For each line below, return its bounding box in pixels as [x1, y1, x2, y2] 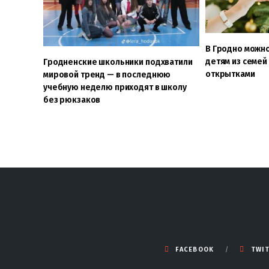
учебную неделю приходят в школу [43, 82, 187, 92]
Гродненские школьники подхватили [43, 56, 193, 67]
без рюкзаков [43, 94, 104, 105]
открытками [205, 68, 255, 79]
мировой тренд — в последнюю [43, 69, 171, 80]
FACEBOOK [175, 245, 214, 253]
